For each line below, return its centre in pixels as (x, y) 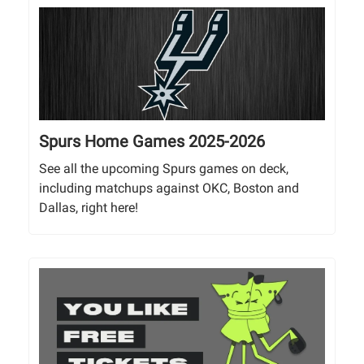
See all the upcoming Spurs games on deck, (164, 168)
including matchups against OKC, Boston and (169, 188)
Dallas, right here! (89, 207)
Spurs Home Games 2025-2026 (152, 141)
